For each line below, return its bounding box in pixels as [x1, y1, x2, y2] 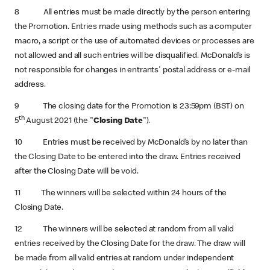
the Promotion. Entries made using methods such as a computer [14, 23, 253, 31]
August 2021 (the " [24, 117, 93, 125]
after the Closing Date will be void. [14, 168, 139, 176]
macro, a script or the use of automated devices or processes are [14, 37, 254, 46]
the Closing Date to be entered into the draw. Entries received [14, 153, 240, 162]
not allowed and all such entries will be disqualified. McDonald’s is [14, 52, 250, 60]
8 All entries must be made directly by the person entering [14, 8, 250, 17]
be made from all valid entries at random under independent [14, 254, 234, 263]
